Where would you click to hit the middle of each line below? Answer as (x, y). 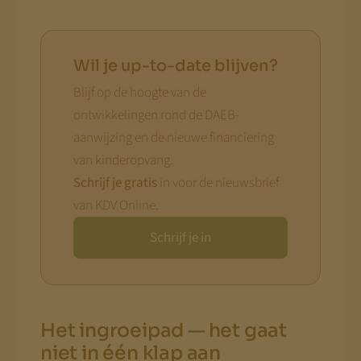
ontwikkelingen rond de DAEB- (156, 115)
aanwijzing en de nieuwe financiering (173, 137)
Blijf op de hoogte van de (139, 92)
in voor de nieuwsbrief (218, 183)
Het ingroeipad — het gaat (163, 330)
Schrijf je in (180, 237)
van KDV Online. (116, 205)
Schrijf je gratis (115, 183)
